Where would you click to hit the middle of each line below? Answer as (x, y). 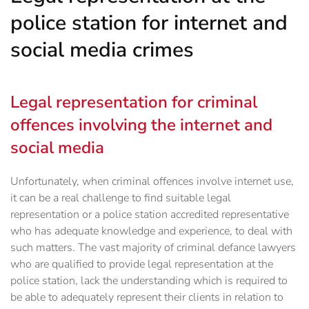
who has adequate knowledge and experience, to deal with (151, 231)
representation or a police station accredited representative (150, 215)
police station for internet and (149, 23)
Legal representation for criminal (134, 102)
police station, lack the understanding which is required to (149, 281)
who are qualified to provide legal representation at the (142, 265)
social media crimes (102, 50)
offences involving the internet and (141, 125)
